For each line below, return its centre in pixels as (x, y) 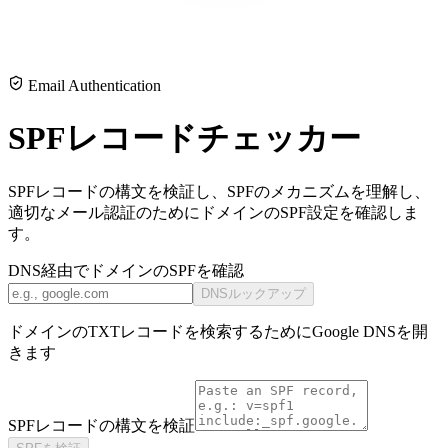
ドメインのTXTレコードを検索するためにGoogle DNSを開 (218, 331)
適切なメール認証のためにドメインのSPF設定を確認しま (213, 212)
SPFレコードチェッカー (184, 137)
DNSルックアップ (253, 293)
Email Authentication (92, 86)
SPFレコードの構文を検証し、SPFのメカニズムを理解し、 (219, 191)
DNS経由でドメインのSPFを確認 (126, 270)
